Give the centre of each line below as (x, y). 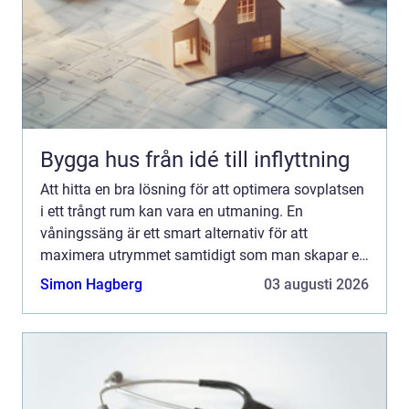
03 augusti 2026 (316, 285)
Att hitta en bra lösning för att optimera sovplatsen (202, 190)
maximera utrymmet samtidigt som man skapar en (204, 256)
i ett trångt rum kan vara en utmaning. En (172, 212)
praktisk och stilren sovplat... (132, 278)
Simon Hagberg (91, 285)
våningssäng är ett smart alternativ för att (174, 234)
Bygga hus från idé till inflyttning (247, 160)
